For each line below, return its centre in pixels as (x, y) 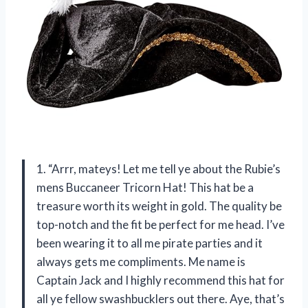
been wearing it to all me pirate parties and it (150, 243)
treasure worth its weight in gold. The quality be (159, 206)
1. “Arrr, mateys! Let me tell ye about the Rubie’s (158, 169)
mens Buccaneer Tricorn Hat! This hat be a (145, 188)
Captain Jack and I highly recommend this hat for (161, 280)
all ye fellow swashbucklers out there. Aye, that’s (161, 299)
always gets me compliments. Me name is (141, 262)
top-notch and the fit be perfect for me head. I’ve (161, 225)
